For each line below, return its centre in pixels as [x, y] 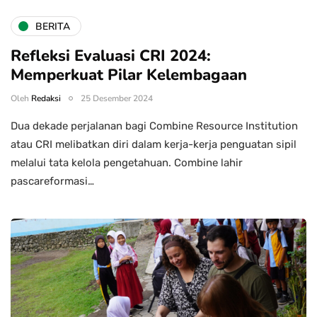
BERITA [53, 26]
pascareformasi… [52, 181]
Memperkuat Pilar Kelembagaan [129, 75]
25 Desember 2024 [117, 99]
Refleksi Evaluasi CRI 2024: [111, 56]
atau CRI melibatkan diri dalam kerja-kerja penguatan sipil [154, 145]
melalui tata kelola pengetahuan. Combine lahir [127, 163]
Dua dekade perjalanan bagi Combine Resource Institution [154, 126]
